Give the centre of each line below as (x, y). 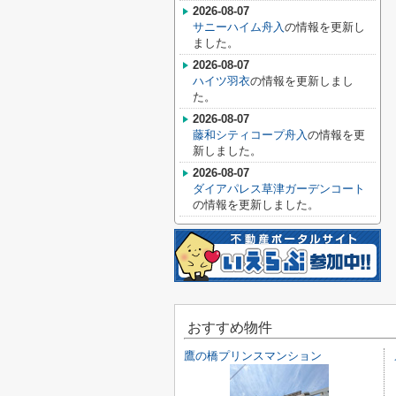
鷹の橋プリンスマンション (253, 356)
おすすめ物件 (228, 327)
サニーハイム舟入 (239, 27)
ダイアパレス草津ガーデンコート (279, 189)
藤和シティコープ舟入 (250, 135)
